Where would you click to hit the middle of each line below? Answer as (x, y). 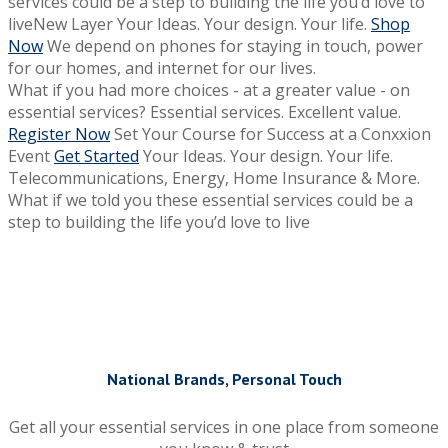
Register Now (59, 134)
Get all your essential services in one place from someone (224, 427)
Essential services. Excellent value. (275, 112)
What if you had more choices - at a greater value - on (209, 90)
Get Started (96, 156)
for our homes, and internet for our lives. (162, 68)
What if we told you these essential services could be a (210, 200)
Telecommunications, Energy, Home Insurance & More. (214, 178)
